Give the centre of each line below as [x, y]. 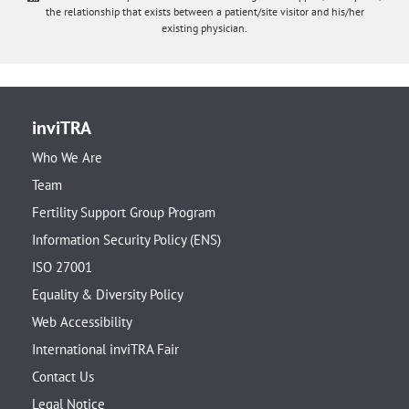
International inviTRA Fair [105, 349]
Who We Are [67, 157]
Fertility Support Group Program [124, 212]
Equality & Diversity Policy [108, 294]
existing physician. [204, 28]
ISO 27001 [62, 267]
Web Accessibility [82, 322]
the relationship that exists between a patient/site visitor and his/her [204, 11]
